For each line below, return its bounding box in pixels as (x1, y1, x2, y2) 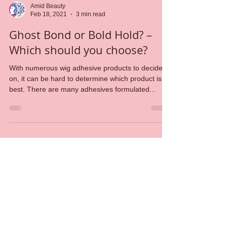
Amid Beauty (30, 39, 65, 46)
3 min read (76, 47, 105, 55)
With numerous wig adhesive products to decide (9, 100, 163, 108)
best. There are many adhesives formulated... (27, 121, 156, 130)
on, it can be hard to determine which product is (9, 110, 162, 119)
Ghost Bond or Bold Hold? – (9, 63, 152, 79)
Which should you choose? (9, 79, 147, 94)
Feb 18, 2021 (30, 47, 67, 55)
